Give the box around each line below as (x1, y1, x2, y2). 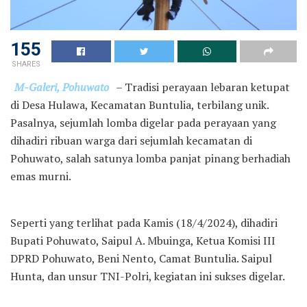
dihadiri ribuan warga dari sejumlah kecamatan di (10, 132, 252, 148)
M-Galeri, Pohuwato (14, 79, 110, 95)
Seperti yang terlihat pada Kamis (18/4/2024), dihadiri (10, 214, 278, 230)
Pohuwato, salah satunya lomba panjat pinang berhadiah (10, 150, 291, 166)
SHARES (11, 59, 40, 69)
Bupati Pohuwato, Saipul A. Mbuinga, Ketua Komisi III (10, 232, 275, 248)
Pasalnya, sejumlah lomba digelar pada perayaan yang (10, 114, 276, 130)
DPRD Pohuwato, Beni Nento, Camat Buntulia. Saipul (10, 250, 272, 266)
